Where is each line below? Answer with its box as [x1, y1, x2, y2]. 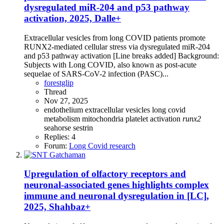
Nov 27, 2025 [44, 96, 88, 105]
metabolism [44, 114, 82, 123]
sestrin [73, 123, 93, 132]
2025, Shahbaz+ [24, 201, 90, 212]
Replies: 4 [44, 132, 75, 141]
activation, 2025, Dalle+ [24, 13, 121, 24]
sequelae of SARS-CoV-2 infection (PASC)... [24, 69, 168, 78]
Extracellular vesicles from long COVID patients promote [24, 33, 205, 42]
